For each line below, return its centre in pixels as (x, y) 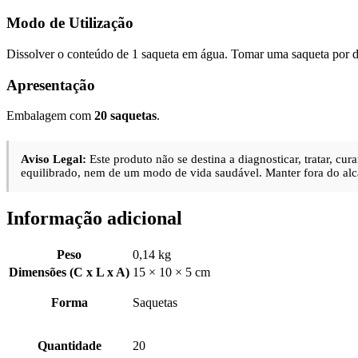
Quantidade (69, 345)
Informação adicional (94, 218)
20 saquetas (125, 116)
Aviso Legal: (53, 159)
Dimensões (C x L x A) (69, 272)
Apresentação (51, 85)
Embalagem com (50, 116)
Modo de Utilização (70, 23)
